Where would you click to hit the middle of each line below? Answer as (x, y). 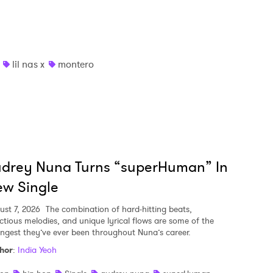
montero (76, 64)
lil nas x (28, 64)
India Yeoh (37, 250)
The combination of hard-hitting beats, (118, 209)
